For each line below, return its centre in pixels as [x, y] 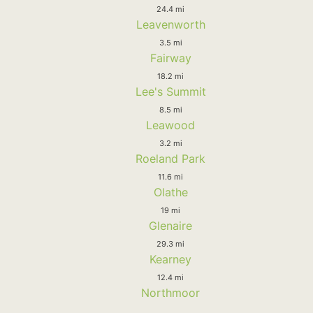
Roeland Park [170, 159]
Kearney [170, 260]
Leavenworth [170, 25]
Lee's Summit [170, 92]
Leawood [170, 125]
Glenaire [170, 226]
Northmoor [170, 293]
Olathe [170, 192]
